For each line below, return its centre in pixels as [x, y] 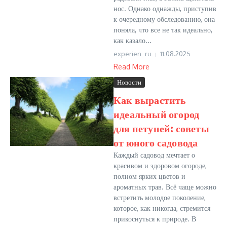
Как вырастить [150, 100]
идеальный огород [157, 114]
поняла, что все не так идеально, [163, 30]
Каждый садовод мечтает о [154, 155]
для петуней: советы [161, 128]
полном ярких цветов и [149, 176]
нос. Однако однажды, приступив [165, 8]
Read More [131, 67]
